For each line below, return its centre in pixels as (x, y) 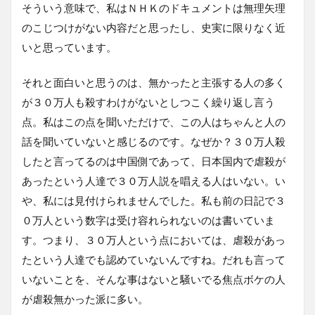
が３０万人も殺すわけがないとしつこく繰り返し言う (148, 102)
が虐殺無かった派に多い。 (85, 298)
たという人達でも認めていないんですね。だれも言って (154, 259)
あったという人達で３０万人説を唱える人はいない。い (154, 180)
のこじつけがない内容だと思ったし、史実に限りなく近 (154, 27)
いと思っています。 (69, 47)
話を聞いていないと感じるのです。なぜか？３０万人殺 (154, 141)
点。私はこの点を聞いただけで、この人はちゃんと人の (154, 121)
